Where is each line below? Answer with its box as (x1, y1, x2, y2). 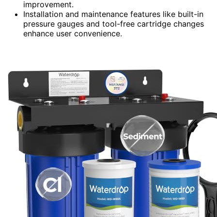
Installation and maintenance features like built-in (23, 9, 203, 19)
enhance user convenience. (23, 28, 122, 38)
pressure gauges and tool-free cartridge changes (23, 18, 204, 29)
